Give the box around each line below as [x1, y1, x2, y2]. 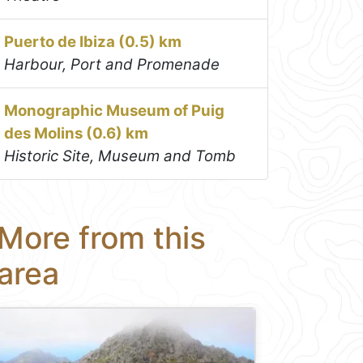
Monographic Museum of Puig [4, 101, 225, 121]
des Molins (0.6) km [4, 124, 149, 143]
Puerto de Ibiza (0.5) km [4, 32, 182, 52]
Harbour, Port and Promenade [4, 55, 220, 75]
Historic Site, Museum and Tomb [4, 147, 237, 166]
